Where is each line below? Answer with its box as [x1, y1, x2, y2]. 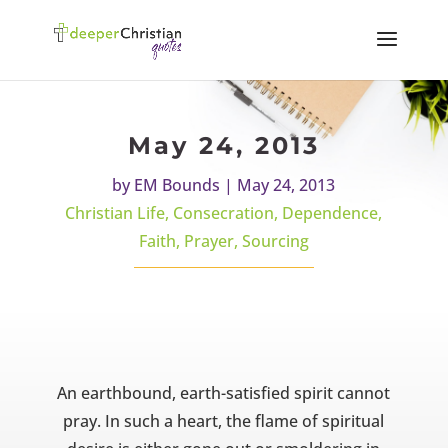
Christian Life [65, 202, 166, 225]
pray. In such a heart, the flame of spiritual [63, 409, 385, 432]
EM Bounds [134, 174, 221, 197]
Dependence [282, 202, 379, 225]
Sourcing [241, 230, 309, 253]
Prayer [183, 230, 234, 253]
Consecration [173, 202, 275, 225]
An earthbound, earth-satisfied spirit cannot [57, 381, 391, 404]
